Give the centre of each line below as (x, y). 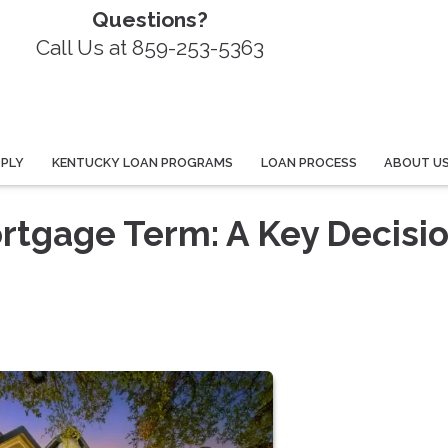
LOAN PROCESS (308, 162)
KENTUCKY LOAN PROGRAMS (143, 162)
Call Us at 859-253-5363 (150, 47)
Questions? (150, 19)
